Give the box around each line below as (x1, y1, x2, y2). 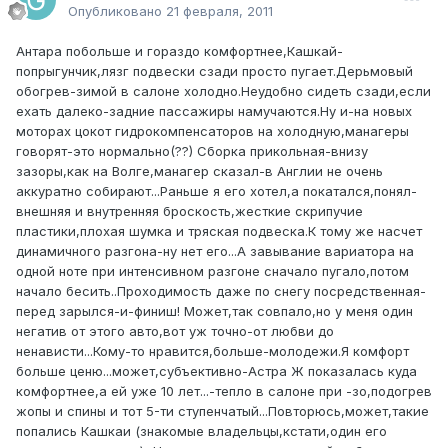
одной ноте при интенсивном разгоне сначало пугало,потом (16, 263, 409, 280)
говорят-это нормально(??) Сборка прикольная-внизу (16, 143, 368, 160)
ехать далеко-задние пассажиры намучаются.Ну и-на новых (16, 103, 412, 120)
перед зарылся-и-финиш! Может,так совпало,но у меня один (16, 303, 413, 320)
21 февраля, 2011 (166, 3, 273, 20)
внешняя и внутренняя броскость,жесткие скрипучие (16, 203, 363, 220)
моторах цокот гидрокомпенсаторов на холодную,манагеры (16, 123, 409, 140)
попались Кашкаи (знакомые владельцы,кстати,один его (16, 423, 387, 440)
